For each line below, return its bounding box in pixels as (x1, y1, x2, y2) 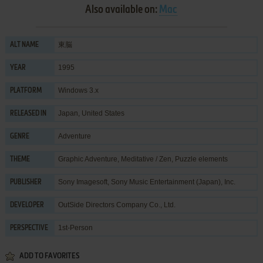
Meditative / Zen (120, 154, 171, 163)
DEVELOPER (9, 201, 44, 209)
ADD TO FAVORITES (19, 252, 79, 260)
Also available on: (85, 4, 160, 15)
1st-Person (58, 223, 93, 232)
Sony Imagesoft (58, 177, 107, 186)
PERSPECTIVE (9, 224, 48, 232)
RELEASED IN (9, 110, 46, 117)
